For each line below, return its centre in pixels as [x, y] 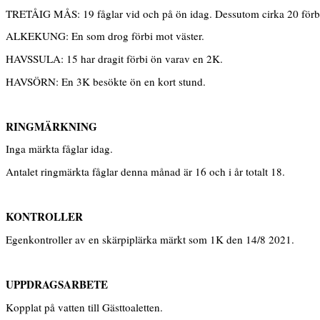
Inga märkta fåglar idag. [59, 149]
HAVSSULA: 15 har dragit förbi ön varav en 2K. [114, 58]
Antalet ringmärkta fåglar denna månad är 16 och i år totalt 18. [145, 171]
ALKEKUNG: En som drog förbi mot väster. [105, 36]
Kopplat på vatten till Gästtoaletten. [84, 307]
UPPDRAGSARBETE [57, 284]
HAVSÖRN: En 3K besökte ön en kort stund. [106, 81]
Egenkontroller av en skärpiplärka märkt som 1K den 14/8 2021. [150, 239]
